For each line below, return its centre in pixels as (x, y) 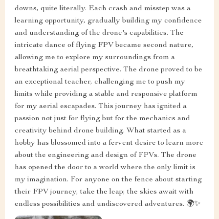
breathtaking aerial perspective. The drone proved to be (109, 70)
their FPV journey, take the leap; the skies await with (104, 192)
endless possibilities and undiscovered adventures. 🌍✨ (108, 205)
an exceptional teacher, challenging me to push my (100, 82)
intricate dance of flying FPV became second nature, (104, 46)
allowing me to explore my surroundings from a (95, 58)
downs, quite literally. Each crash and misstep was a (103, 9)
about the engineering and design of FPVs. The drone (106, 156)
